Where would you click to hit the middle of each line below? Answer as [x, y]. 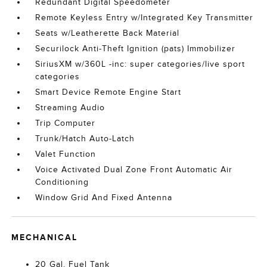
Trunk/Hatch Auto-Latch [85, 139]
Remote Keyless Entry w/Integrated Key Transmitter [145, 18]
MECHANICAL [45, 237]
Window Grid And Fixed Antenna [104, 198]
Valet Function [66, 154]
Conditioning [62, 182]
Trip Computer [66, 123]
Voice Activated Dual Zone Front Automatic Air [134, 170]
